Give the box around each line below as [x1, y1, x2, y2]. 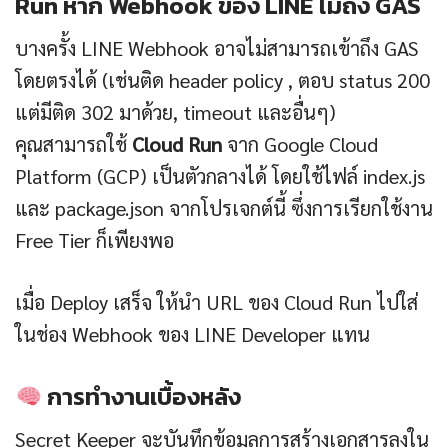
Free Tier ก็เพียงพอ [15, 227, 174, 254]
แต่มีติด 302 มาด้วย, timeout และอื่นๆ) [15, 99, 336, 126]
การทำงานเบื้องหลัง [42, 379, 242, 415]
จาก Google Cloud [222, 131, 378, 158]
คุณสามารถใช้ [15, 131, 132, 158]
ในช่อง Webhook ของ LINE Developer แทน [15, 321, 370, 348]
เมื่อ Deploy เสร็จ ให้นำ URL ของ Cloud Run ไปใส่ [15, 289, 418, 316]
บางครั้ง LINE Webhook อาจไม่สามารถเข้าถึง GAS [15, 35, 419, 62]
